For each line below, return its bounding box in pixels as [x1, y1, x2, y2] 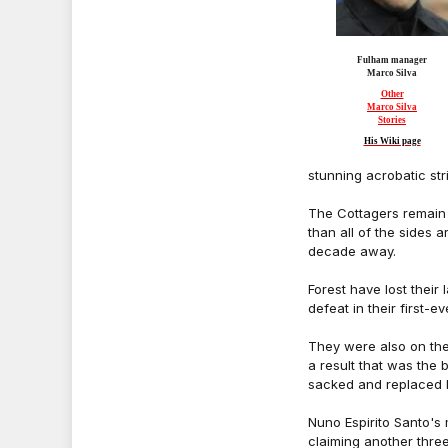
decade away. [308, 243, 396, 259]
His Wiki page [363, 136, 421, 146]
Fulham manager [357, 55, 427, 65]
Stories [378, 115, 406, 125]
